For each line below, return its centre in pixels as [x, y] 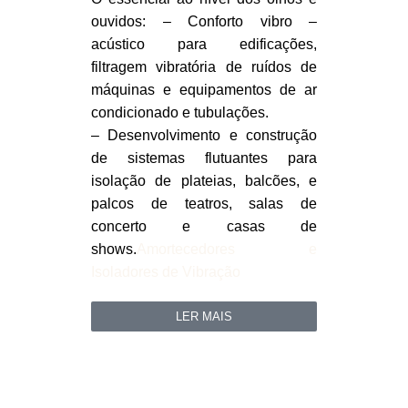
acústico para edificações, [204, 45]
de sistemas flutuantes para [204, 158]
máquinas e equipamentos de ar [204, 90]
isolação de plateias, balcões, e [204, 181]
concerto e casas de [204, 227]
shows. [114, 250]
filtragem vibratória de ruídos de [204, 67]
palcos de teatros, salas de [204, 204]
